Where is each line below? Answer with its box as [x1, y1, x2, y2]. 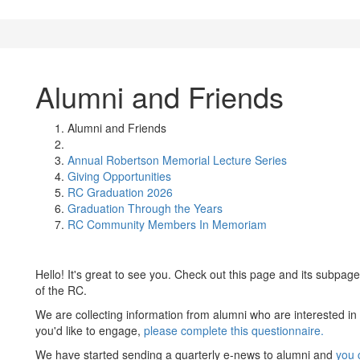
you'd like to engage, [35, 322, 144, 338]
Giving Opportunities [67, 168, 171, 184]
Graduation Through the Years [67, 200, 223, 216]
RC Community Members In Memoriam [67, 216, 267, 232]
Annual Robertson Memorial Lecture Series [67, 152, 287, 168]
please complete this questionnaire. [144, 322, 324, 338]
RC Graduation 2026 [67, 184, 173, 200]
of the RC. [35, 282, 90, 298]
